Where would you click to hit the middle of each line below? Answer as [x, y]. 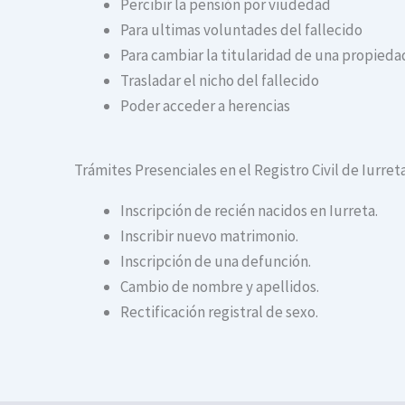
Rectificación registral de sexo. [219, 311]
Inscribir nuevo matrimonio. [209, 235]
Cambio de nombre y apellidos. [220, 286]
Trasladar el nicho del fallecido [220, 81]
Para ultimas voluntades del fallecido [241, 30]
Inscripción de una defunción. [216, 261]
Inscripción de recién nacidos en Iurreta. [249, 210]
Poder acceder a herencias [205, 106]
